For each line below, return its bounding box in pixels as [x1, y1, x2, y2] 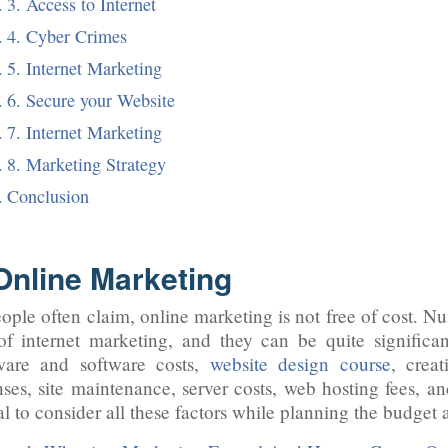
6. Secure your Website [6, 88, 175, 112]
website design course [210, 351, 391, 376]
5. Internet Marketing [6, 56, 162, 80]
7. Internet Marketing [6, 120, 162, 144]
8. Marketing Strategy [6, 152, 166, 176]
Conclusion [6, 184, 89, 208]
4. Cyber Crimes [6, 24, 127, 48]
